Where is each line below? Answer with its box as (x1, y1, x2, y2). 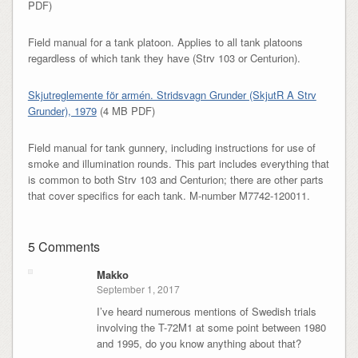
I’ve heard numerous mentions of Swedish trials (96, 304, 316, 320)
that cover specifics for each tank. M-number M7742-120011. (27, 187, 310, 203)
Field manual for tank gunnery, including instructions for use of (27, 139, 316, 155)
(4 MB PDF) (96, 102, 155, 118)
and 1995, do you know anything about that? (96, 336, 301, 352)
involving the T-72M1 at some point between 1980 (96, 320, 326, 336)
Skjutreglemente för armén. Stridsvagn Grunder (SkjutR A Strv (27, 86, 316, 102)
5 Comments (27, 237, 100, 256)
